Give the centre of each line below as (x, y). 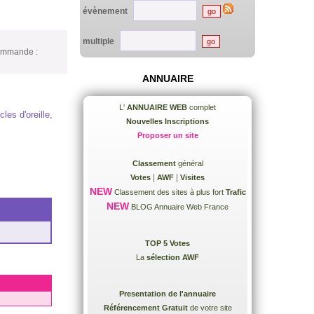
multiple (98, 41)
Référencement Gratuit (145, 308)
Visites (192, 177)
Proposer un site (168, 135)
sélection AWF (172, 257)
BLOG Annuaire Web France (179, 207)
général (189, 163)
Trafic (235, 192)
